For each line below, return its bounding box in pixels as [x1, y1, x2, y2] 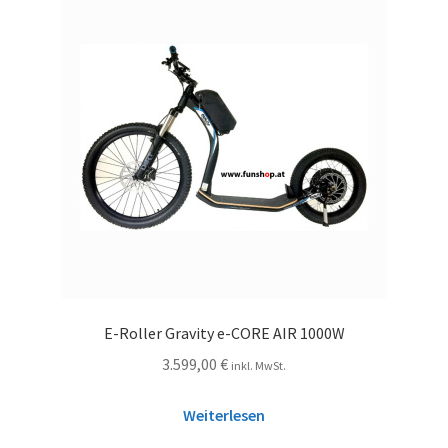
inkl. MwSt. [231, 358, 286, 374]
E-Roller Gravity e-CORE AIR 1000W [103, 323, 345, 344]
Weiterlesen [183, 404, 265, 425]
